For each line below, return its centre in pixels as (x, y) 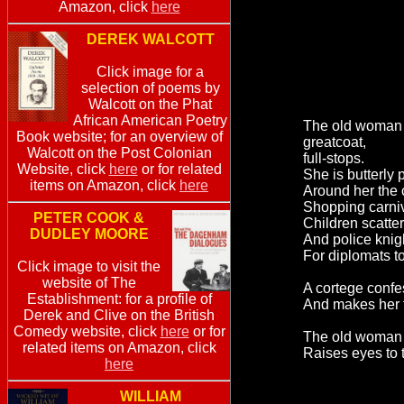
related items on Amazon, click (119, 348)
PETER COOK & (89, 218)
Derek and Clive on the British (119, 316)
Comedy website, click (87, 332)
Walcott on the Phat (150, 105)
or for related (179, 170)
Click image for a (150, 72)
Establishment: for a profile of (119, 299)
